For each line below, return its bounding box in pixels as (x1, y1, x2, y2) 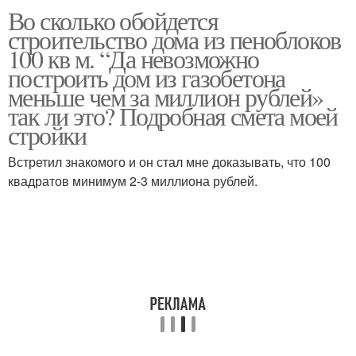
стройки (8, 118, 87, 152)
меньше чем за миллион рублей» (8, 79, 323, 114)
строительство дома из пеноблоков (8, 22, 341, 56)
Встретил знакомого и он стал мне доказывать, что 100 (8, 153, 331, 171)
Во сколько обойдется (8, 3, 218, 37)
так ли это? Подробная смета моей (8, 99, 338, 133)
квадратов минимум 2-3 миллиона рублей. (8, 172, 257, 190)
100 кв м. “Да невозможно (8, 41, 259, 75)
